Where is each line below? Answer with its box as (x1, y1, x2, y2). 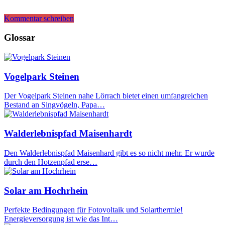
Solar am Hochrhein (4, 185, 88, 196)
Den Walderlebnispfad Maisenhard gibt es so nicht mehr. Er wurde (4, 148, 214, 157)
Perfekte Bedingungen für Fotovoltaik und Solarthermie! (4, 205, 183, 214)
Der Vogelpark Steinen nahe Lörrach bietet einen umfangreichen (4, 91, 208, 100)
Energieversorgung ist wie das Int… (4, 214, 118, 223)
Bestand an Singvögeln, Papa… (4, 100, 105, 109)
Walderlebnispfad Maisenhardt (4, 128, 132, 139)
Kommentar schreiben (4, 14, 74, 23)
